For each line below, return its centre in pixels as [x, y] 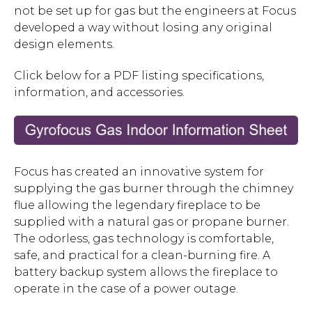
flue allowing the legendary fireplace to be [137, 205]
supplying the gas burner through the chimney [154, 189]
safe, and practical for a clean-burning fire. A [142, 256]
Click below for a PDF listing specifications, [139, 75]
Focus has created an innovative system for [139, 172]
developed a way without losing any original [143, 28]
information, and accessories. [99, 92]
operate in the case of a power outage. [126, 289]
